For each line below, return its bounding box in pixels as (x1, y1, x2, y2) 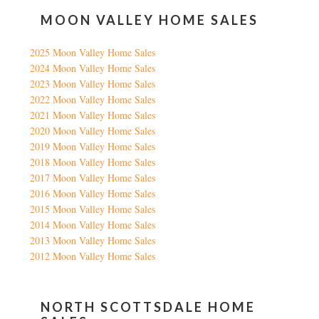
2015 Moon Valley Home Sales (30, 202, 156, 216)
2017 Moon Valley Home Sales (30, 171, 156, 185)
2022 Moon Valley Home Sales (30, 93, 156, 107)
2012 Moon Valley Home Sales (30, 249, 156, 263)
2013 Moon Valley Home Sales (30, 234, 156, 248)
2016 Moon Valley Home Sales (30, 187, 156, 201)
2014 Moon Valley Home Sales (30, 218, 156, 232)
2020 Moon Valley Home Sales (30, 124, 156, 138)
